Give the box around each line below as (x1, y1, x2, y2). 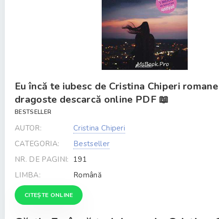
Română (73, 170, 102, 180)
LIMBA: (15, 170, 41, 180)
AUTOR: (15, 123, 42, 133)
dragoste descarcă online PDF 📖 (15, 93, 169, 106)
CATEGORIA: (15, 139, 60, 149)
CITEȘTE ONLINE (24, 191, 73, 199)
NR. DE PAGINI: (15, 154, 69, 164)
